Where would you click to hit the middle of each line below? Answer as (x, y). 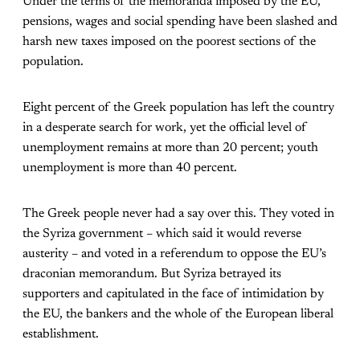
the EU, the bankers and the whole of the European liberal (178, 314)
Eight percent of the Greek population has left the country (178, 107)
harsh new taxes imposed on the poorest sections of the (169, 41)
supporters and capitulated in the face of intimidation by (173, 294)
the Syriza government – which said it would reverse (162, 233)
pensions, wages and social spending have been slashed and (180, 21)
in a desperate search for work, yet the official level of (165, 127)
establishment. (61, 334)
